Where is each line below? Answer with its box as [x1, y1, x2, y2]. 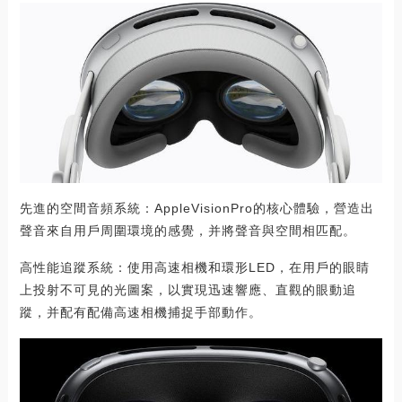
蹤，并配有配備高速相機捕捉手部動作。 [19, 305, 262, 320]
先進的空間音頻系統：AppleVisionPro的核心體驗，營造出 [19, 201, 374, 216]
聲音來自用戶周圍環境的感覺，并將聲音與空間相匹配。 [19, 223, 356, 239]
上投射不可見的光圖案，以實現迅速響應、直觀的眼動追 [19, 283, 356, 298]
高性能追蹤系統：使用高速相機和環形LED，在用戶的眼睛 [19, 260, 370, 275]
